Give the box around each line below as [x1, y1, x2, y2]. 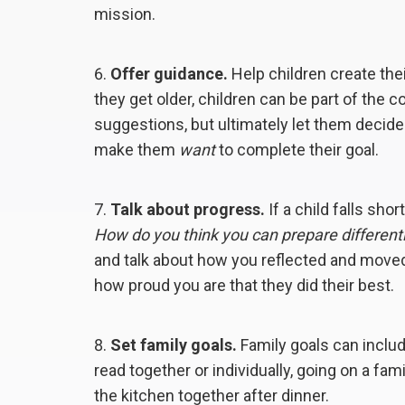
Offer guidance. [110, 63, 231, 83]
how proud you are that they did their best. [94, 275, 394, 295]
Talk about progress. [110, 199, 268, 219]
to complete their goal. [215, 139, 379, 159]
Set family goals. [110, 334, 237, 354]
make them [94, 139, 179, 159]
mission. [94, 4, 155, 24]
